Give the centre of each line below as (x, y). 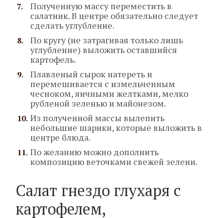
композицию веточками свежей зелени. (114, 162)
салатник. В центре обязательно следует (114, 16)
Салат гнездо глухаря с (98, 191)
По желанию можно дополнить (94, 152)
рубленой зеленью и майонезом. (98, 103)
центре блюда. (60, 137)
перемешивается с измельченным (103, 84)
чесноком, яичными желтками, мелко (109, 94)
